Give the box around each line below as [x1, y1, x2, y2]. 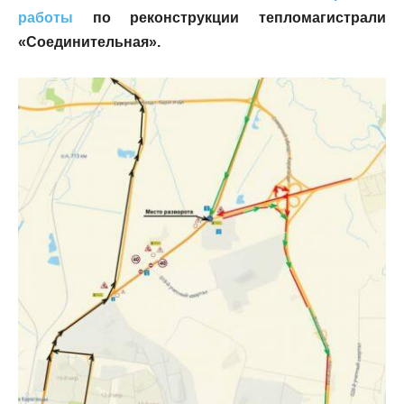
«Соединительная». [18, 34, 161, 50]
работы [18, 10, 73, 26]
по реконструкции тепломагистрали [73, 10, 386, 26]
